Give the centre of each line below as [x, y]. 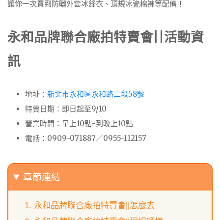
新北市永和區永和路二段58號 [96, 94]
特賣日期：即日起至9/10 [66, 109]
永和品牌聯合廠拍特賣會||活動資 [106, 37]
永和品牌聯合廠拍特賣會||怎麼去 [94, 206]
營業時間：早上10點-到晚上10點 [79, 124]
